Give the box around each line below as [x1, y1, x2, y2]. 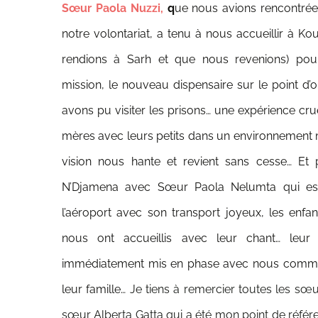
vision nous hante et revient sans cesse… [61, 155, 299, 168]
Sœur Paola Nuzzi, [61, 1, 168, 15]
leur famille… [61, 283, 130, 296]
